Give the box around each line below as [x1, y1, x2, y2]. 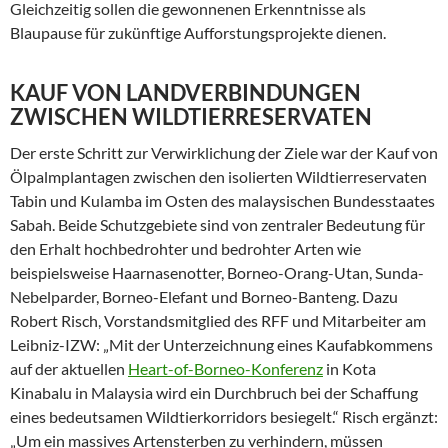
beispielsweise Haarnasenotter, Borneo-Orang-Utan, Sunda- [10, 263, 424, 282]
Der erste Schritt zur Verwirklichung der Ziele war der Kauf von [10, 143, 438, 162]
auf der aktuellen [10, 359, 128, 378]
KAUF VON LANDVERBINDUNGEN [10, 79, 361, 106]
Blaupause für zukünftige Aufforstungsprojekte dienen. [10, 23, 386, 42]
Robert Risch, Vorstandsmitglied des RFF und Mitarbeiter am [10, 311, 426, 330]
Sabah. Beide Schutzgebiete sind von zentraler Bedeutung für [10, 215, 425, 234]
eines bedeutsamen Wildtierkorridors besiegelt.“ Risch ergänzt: [10, 407, 438, 426]
